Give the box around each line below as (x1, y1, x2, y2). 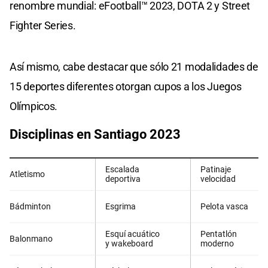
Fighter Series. (10, 19, 76, 32)
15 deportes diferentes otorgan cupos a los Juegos (10, 80, 242, 93)
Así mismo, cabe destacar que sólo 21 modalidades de (10, 60, 258, 73)
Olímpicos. (10, 99, 57, 112)
